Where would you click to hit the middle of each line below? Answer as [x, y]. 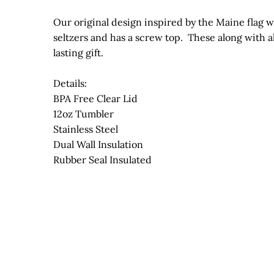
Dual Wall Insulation [98, 145]
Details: [70, 83]
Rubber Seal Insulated [102, 160]
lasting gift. [81, 53]
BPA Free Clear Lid [95, 99]
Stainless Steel [86, 129]
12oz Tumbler [83, 114]
